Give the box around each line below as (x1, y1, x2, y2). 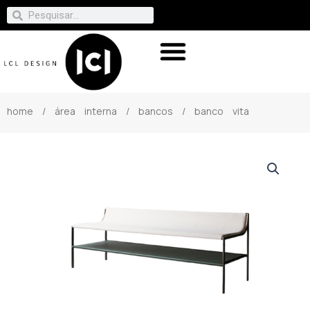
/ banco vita (173, 104, 249, 118)
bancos (138, 104, 173, 118)
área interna (55, 104, 117, 118)
